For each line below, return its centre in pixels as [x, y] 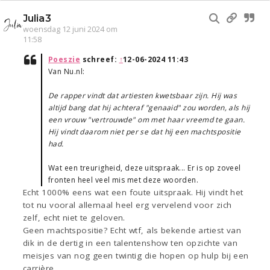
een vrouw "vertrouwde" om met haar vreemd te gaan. [147, 120]
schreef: [100, 60]
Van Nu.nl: [67, 72]
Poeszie [64, 60]
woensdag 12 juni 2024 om [70, 30]
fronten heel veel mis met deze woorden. [124, 180]
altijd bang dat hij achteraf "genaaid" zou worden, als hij [149, 108]
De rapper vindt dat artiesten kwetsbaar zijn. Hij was [143, 96]
